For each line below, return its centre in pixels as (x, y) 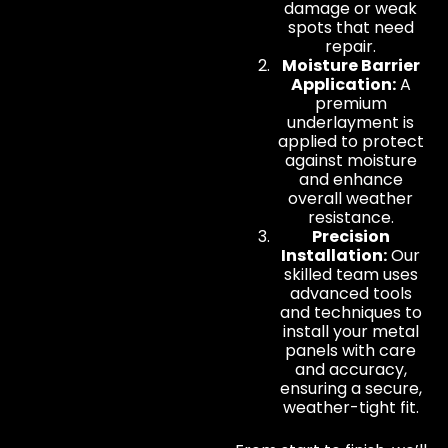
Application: (343, 84)
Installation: (334, 255)
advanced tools (350, 293)
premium (350, 103)
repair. (351, 46)
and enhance (350, 179)
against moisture (350, 160)
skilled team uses (350, 274)
